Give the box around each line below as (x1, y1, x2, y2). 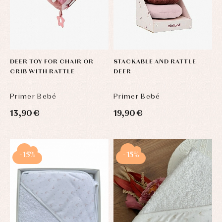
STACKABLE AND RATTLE (113, 58, 196, 65)
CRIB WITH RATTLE (10, 68, 75, 75)
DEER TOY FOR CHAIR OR (10, 58, 94, 65)
